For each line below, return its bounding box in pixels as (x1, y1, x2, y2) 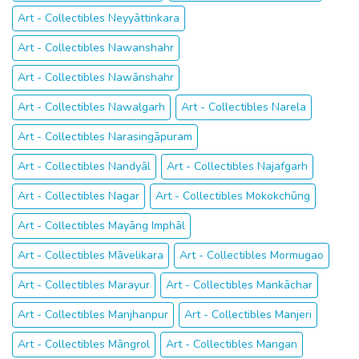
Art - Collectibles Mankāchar (166, 277, 313, 292)
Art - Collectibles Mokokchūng (155, 188, 310, 204)
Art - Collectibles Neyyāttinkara (18, 10, 179, 26)
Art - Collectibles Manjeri (184, 307, 312, 322)
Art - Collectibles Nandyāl (18, 159, 151, 174)
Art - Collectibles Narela (181, 99, 306, 115)
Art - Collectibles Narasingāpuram (18, 129, 192, 144)
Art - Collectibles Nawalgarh (18, 99, 165, 115)
